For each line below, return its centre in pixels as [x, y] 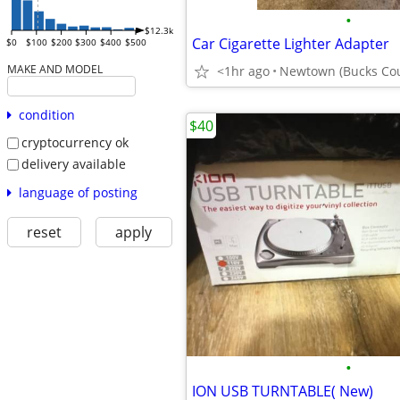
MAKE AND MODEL [54, 69]
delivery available [73, 163]
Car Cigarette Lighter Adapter [291, 44]
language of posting [78, 192]
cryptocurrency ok [75, 143]
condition [46, 115]
